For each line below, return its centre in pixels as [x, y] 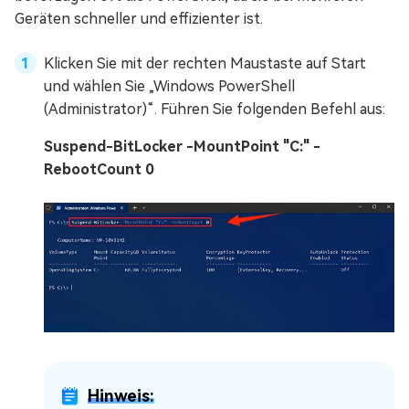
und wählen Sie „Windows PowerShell [169, 87]
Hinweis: [121, 395]
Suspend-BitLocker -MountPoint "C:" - [182, 147]
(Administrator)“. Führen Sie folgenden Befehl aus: [215, 110]
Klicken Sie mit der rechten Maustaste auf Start [205, 64]
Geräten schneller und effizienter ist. [139, 19]
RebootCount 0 [99, 170]
